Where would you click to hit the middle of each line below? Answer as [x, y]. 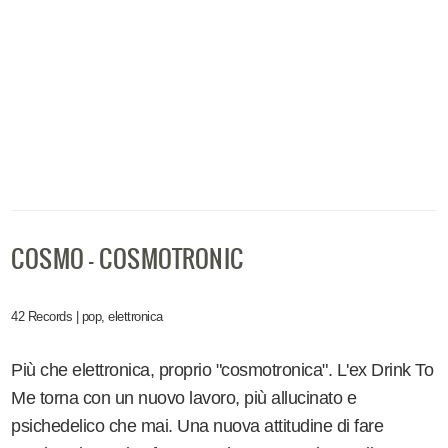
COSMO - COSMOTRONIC [127, 258]
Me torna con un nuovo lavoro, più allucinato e [184, 398]
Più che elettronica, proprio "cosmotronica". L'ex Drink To [222, 370]
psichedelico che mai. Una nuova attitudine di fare [197, 426]
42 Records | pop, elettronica [87, 317]
